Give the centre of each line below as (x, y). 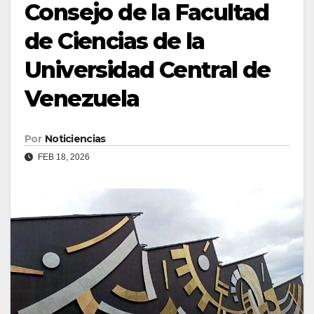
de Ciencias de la (115, 41)
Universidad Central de (148, 70)
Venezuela (82, 99)
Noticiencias (75, 139)
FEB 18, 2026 (63, 157)
